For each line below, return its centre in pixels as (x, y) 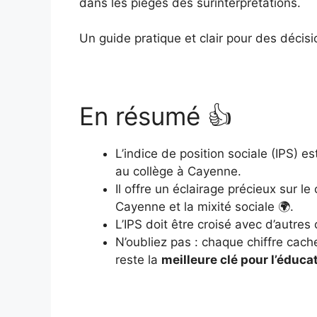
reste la (138, 260)
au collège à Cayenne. (178, 171)
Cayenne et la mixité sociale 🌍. (204, 207)
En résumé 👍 (156, 116)
